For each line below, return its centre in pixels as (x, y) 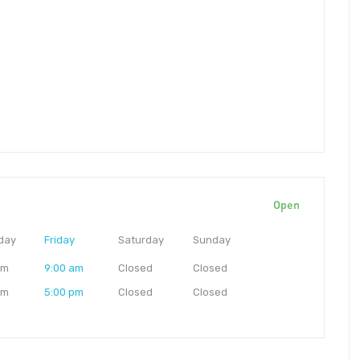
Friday (59, 240)
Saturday (141, 240)
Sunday (211, 240)
